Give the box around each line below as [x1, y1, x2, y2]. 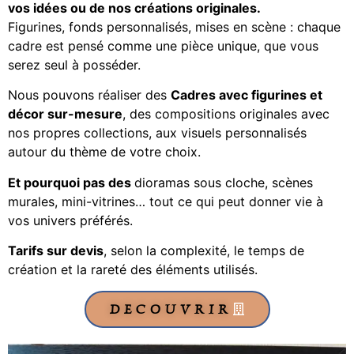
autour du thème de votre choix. [8, 144, 201, 160]
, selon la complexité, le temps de [104, 243, 304, 259]
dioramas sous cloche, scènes [134, 174, 313, 190]
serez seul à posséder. [8, 57, 141, 73]
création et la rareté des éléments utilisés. [8, 262, 258, 278]
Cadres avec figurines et [171, 87, 322, 104]
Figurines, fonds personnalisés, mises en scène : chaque [8, 19, 341, 36]
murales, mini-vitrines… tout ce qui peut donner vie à [8, 193, 323, 209]
